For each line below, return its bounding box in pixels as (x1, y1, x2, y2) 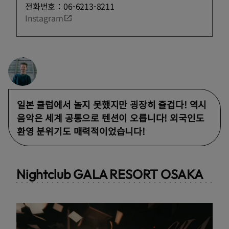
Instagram (25, 12, 63, 25)
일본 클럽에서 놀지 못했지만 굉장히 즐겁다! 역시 (17, 98, 207, 111)
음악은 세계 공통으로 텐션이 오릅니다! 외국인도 (17, 111, 204, 125)
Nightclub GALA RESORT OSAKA (16, 166, 204, 183)
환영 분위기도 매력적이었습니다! (17, 124, 145, 138)
